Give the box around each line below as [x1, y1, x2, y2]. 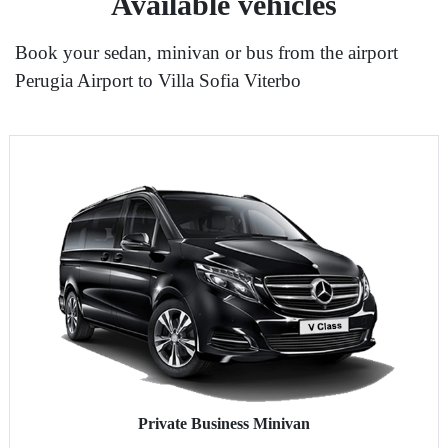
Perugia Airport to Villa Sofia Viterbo [15, 70, 301, 92]
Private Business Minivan [138, 414, 310, 432]
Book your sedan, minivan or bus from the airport [15, 42, 398, 64]
